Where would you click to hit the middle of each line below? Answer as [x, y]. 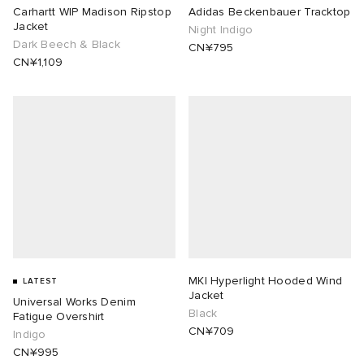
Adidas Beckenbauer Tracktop [270, 12]
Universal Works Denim [74, 302]
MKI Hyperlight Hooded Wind [266, 281]
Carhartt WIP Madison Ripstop [92, 12]
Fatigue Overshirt [59, 317]
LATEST [40, 282]
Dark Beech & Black [67, 45]
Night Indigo [221, 30]
